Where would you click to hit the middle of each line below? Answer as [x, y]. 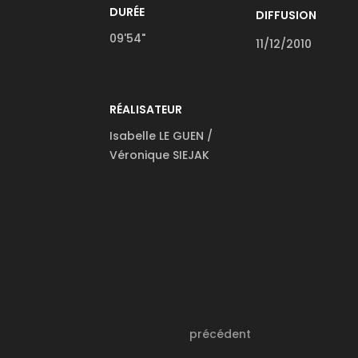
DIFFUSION [286, 15]
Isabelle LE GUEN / [161, 136]
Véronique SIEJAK [159, 155]
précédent [220, 334]
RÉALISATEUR [146, 109]
